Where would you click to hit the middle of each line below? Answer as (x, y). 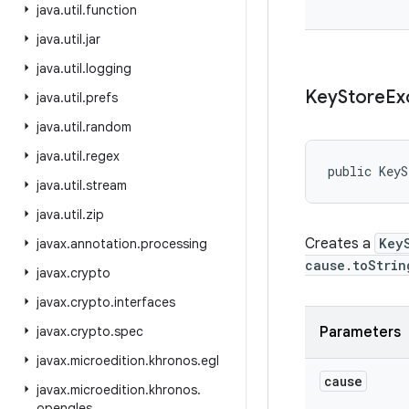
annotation (104, 244)
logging (109, 68)
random (109, 127)
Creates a (340, 244)
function (111, 10)
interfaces (145, 302)
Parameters (360, 332)
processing (174, 244)
